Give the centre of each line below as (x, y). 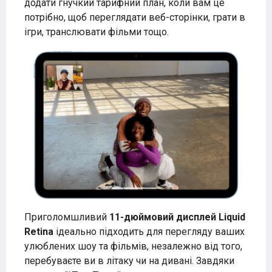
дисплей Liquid (211, 217)
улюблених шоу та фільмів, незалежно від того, (133, 246)
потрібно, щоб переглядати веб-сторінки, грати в (135, 17)
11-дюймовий (143, 217)
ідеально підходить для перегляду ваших (149, 231)
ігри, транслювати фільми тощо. (97, 32)
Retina (39, 231)
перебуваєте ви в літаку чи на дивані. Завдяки (129, 260)
